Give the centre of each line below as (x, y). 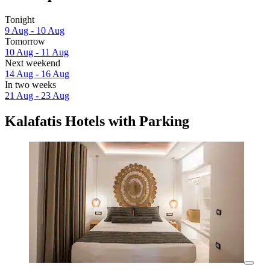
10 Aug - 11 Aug (37, 52)
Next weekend (33, 63)
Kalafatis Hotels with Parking (97, 121)
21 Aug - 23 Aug (37, 96)
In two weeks (30, 85)
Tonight (20, 20)
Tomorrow (25, 42)
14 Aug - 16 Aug (37, 74)
